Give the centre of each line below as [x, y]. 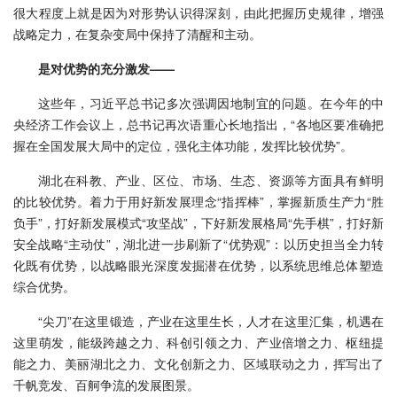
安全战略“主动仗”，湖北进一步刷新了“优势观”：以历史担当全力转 [198, 243]
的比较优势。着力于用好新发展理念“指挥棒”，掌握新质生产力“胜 [198, 201]
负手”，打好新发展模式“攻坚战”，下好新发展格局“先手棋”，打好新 [198, 222]
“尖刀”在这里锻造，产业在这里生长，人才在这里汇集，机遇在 [211, 320]
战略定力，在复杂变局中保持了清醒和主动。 [137, 33]
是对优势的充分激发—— [106, 68]
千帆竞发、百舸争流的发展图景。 [106, 384]
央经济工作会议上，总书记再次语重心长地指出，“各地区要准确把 [198, 124]
